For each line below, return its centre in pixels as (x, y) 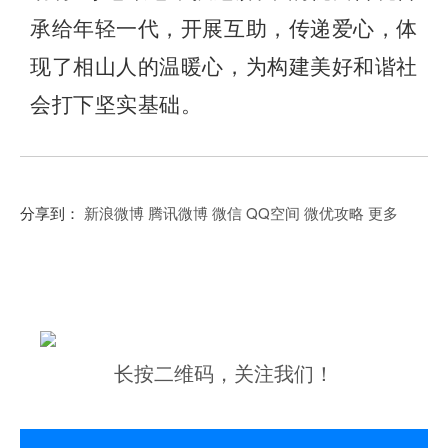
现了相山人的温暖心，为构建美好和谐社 (224, 67)
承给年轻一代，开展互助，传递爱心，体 (224, 29)
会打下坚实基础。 (116, 105)
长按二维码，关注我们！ (224, 373)
